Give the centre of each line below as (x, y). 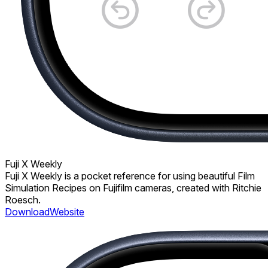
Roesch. (23, 200)
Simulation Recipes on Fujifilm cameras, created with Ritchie (133, 188)
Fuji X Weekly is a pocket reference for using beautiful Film (130, 176)
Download (27, 212)
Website (67, 212)
